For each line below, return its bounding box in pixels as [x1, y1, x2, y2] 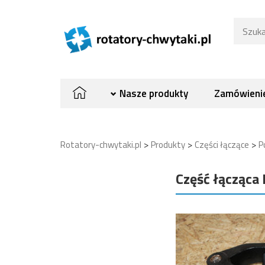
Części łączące [195, 137, 249, 151]
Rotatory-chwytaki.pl [60, 137, 141, 151]
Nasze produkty [119, 85, 188, 101]
